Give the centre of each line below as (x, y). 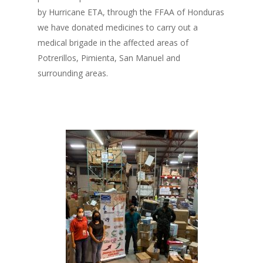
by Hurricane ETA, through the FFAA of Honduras (131, 12)
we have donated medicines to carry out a (118, 27)
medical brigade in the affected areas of (113, 43)
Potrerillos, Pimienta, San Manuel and (109, 58)
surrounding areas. (73, 73)
